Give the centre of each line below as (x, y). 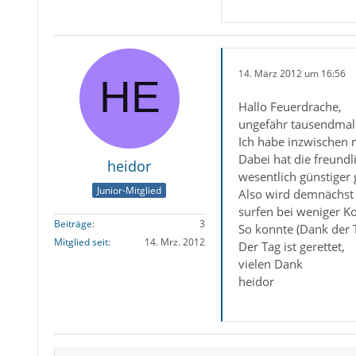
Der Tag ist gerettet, (291, 247)
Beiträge (73, 223)
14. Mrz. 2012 (174, 242)
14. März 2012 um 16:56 (292, 73)
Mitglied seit (81, 242)
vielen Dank (270, 264)
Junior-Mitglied (130, 190)
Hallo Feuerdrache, (290, 107)
